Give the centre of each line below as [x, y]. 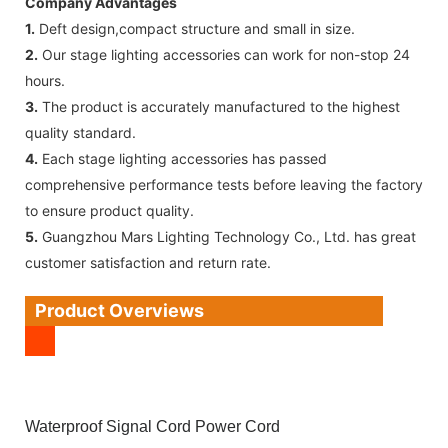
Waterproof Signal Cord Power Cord [152, 426]
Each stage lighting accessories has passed [182, 158]
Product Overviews [119, 310]
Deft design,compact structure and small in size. [195, 28]
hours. [45, 80]
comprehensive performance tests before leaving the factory [224, 184]
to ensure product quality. [109, 210]
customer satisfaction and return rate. [148, 262]
